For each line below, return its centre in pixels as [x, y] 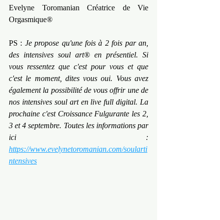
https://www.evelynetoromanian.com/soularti [78, 149]
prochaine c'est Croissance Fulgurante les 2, [79, 114]
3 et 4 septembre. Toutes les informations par [79, 126]
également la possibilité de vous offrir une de [79, 90]
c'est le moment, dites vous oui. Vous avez [79, 79]
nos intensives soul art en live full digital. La [79, 102]
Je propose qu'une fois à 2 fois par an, [87, 43]
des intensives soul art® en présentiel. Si [79, 55]
